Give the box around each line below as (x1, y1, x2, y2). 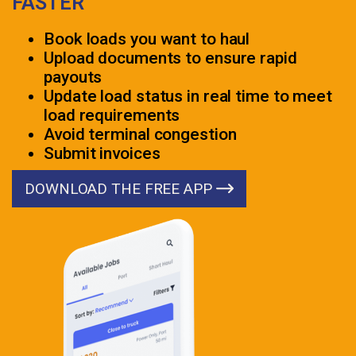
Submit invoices (44, 144, 161, 163)
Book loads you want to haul (44, 29, 250, 48)
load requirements (44, 106, 180, 125)
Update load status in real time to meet (44, 87, 333, 106)
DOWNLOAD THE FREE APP (25, 180, 216, 198)
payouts (44, 68, 103, 87)
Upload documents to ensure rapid (44, 48, 297, 68)
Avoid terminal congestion (44, 125, 237, 144)
